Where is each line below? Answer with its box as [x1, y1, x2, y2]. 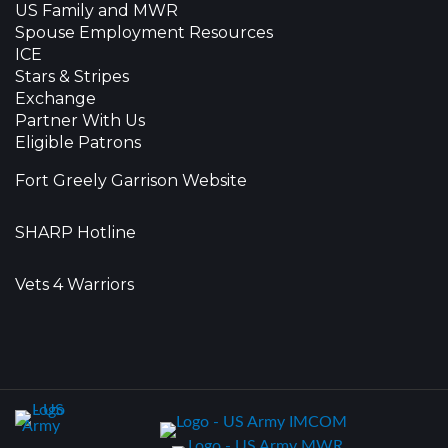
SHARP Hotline [15, 223, 136, 242]
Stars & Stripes [15, 67, 129, 86]
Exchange [15, 89, 96, 108]
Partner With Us [15, 111, 145, 130]
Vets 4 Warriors [15, 275, 134, 294]
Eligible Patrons [15, 133, 141, 152]
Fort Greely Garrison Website [15, 171, 247, 190]
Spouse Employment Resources [15, 23, 273, 42]
